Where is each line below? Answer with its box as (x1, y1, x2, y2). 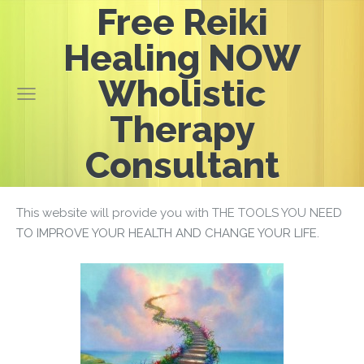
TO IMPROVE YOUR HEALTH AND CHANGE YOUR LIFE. (16, 226, 323, 240)
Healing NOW (63, 37, 301, 79)
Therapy (109, 108, 255, 150)
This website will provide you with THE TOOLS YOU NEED (16, 206, 342, 220)
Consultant (84, 144, 279, 186)
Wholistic (98, 72, 266, 115)
